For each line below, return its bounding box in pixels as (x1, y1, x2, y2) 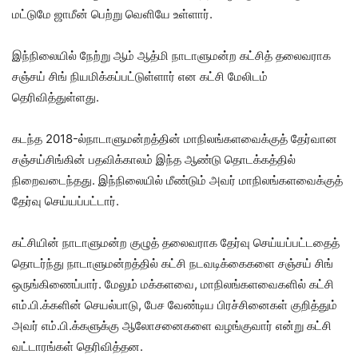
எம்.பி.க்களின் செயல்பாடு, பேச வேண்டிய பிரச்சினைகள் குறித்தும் (12, 297, 337, 312)
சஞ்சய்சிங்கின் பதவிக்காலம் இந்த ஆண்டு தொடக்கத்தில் (12, 152, 296, 167)
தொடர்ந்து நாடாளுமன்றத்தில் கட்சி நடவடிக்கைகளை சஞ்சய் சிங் (12, 256, 333, 271)
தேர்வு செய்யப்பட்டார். (12, 193, 119, 209)
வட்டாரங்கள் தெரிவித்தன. (12, 339, 143, 354)
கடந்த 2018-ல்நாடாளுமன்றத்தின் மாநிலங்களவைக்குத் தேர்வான (12, 131, 337, 146)
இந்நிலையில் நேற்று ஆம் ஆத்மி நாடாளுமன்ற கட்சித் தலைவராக (12, 48, 331, 63)
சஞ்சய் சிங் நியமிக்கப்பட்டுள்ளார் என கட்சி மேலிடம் (12, 69, 268, 84)
